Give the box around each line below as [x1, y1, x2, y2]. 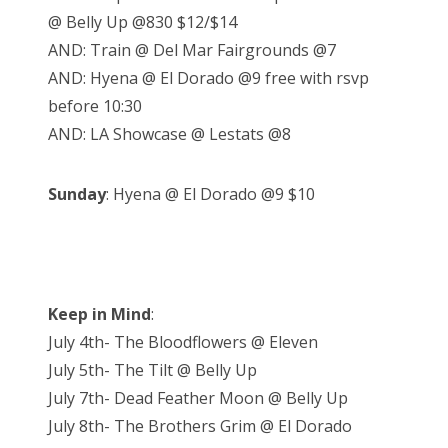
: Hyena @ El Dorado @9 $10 [106, 183, 315, 206]
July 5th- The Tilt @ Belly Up [48, 359, 257, 382]
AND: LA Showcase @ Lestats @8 [48, 123, 291, 146]
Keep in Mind [48, 303, 151, 326]
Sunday [48, 183, 106, 206]
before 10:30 [48, 95, 142, 118]
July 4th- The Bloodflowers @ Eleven [48, 331, 318, 354]
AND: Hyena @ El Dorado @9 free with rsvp [48, 67, 369, 90]
